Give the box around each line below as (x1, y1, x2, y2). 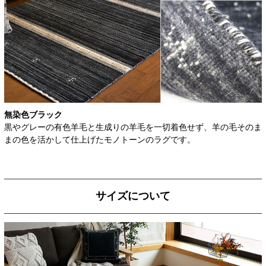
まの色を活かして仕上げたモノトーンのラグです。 (4, 134, 195, 144)
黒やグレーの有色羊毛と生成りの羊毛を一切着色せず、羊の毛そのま (4, 122, 262, 132)
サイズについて (96, 189, 170, 202)
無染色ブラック (4, 109, 62, 119)
